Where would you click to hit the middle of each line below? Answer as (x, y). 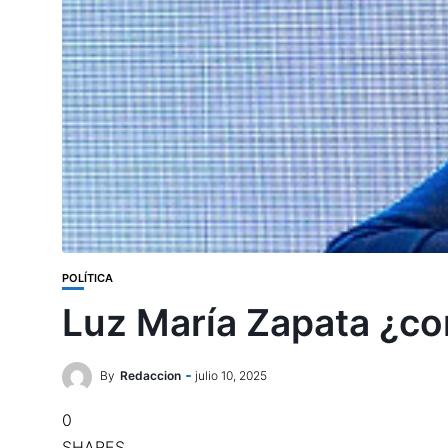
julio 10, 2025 (231, 376)
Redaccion (150, 376)
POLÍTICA (87, 278)
